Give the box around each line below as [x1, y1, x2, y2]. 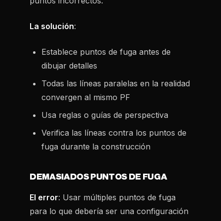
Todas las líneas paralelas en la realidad [41, 78, 190, 88]
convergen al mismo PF [41, 92, 130, 102]
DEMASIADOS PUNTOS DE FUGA [30, 173, 167, 181]
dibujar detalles [41, 61, 97, 71]
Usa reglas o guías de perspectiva [41, 110, 168, 120]
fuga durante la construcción [41, 142, 150, 151]
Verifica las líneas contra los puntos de [41, 128, 186, 138]
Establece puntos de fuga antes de [41, 47, 171, 57]
